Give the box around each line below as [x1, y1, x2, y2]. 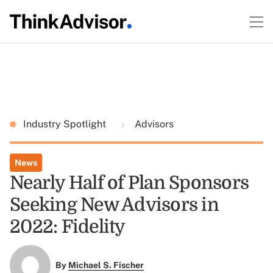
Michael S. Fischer [68, 260, 144, 271]
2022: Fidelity [10, 216, 126, 237]
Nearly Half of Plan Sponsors [10, 172, 249, 193]
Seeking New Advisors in [10, 194, 219, 215]
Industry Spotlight [23, 118, 108, 130]
